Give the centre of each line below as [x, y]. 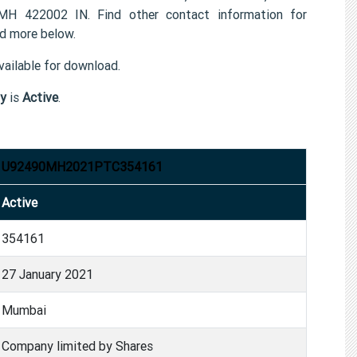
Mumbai [24, 310]
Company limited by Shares [77, 345]
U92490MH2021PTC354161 [82, 166]
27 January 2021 [47, 274]
